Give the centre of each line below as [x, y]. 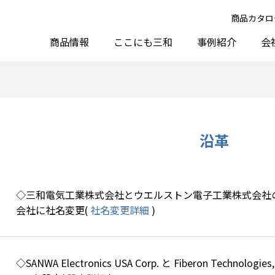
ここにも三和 [143, 42]
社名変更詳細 [120, 210]
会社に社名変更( [52, 210]
